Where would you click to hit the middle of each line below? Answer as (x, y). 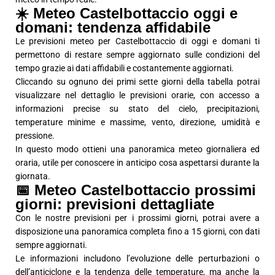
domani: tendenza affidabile (113, 28)
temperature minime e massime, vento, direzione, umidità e (137, 122)
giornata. (33, 176)
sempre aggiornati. (51, 245)
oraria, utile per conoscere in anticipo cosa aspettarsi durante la (137, 163)
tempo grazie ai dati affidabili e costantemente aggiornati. (125, 68)
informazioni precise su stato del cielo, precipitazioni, (137, 109)
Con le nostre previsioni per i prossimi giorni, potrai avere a (137, 218)
